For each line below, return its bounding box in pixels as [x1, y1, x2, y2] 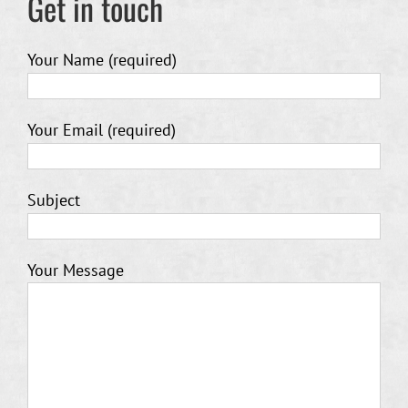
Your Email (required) [27, 118, 176, 140]
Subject [27, 189, 80, 210]
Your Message [27, 259, 124, 280]
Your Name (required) [27, 48, 177, 70]
